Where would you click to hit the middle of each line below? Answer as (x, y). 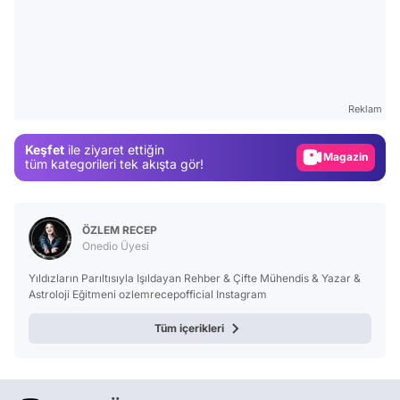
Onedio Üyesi (116, 246)
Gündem (357, 122)
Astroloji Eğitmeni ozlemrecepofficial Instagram (148, 294)
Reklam (365, 108)
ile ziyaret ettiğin (114, 150)
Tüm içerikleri (189, 328)
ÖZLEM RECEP (120, 229)
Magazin (353, 152)
